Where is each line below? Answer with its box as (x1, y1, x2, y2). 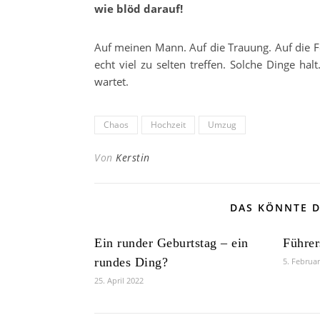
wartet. (94, 74, 129, 89)
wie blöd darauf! (94, 1, 183, 16)
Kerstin (116, 151, 150, 164)
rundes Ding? (94, 255, 168, 269)
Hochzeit (151, 119, 186, 131)
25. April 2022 (94, 275, 144, 286)
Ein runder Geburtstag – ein (94, 236, 249, 250)
